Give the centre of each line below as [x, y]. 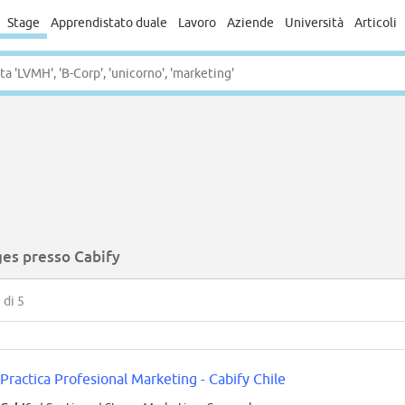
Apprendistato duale [108, 23]
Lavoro [197, 23]
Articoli [375, 23]
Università [314, 23]
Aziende [250, 23]
